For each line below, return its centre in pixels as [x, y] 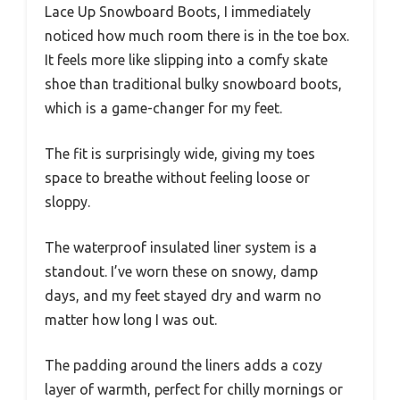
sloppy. [67, 202]
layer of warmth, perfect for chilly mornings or [194, 390]
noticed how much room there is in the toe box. [197, 36]
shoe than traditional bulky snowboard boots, [193, 84]
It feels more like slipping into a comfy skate [186, 60]
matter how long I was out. [131, 320]
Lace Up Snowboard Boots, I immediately [178, 12]
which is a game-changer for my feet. [163, 108]
